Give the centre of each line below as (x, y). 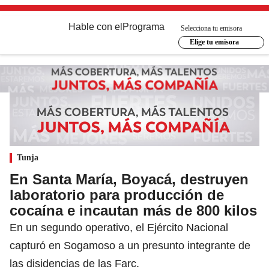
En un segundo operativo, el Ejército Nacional (119, 227)
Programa (144, 27)
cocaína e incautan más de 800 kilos (133, 210)
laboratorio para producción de (117, 195)
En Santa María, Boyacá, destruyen (129, 179)
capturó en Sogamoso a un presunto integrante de (130, 245)
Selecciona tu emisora (211, 28)
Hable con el (95, 27)
